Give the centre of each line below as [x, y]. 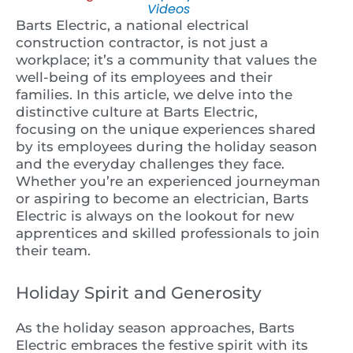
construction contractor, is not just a [142, 42]
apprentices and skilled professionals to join [168, 233]
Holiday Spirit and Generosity [139, 293]
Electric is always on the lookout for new [155, 216]
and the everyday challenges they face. [150, 163]
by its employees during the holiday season [167, 146]
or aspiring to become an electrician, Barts [162, 198]
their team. [53, 250]
